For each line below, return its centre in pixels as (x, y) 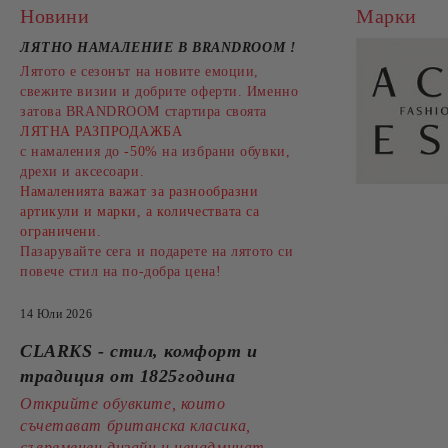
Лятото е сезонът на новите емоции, (140, 71)
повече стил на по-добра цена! (121, 271)
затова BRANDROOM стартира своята (143, 111)
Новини (55, 16)
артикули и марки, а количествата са (140, 211)
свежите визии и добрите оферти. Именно (159, 91)
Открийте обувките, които (123, 403)
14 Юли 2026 (56, 314)
